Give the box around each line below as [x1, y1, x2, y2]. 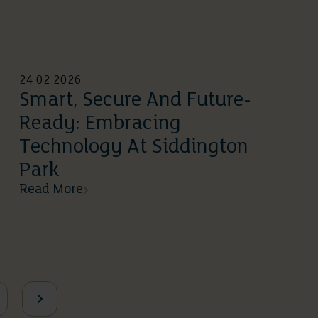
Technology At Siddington [19, 137, 248, 158]
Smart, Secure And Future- [19, 90, 251, 111]
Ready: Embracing [19, 114, 181, 135]
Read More [19, 182, 83, 197]
